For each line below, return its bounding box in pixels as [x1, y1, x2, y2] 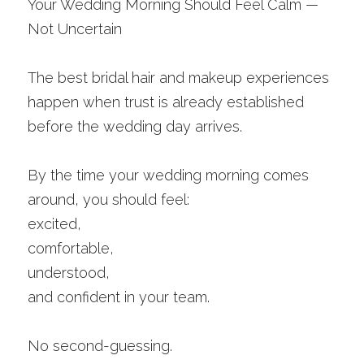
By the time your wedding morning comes [28, 167, 309, 184]
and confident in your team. [28, 288, 210, 305]
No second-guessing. [28, 337, 172, 354]
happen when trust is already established [28, 93, 304, 110]
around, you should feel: [28, 191, 189, 208]
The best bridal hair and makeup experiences [28, 69, 329, 86]
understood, [28, 264, 110, 281]
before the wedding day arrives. [28, 118, 242, 135]
